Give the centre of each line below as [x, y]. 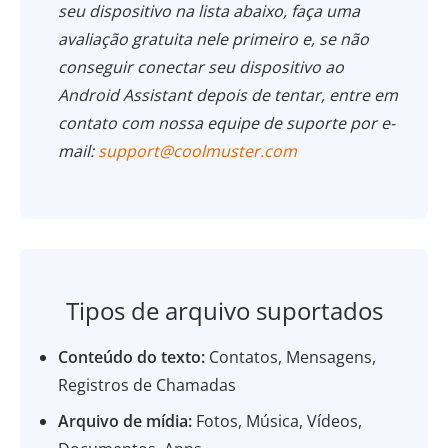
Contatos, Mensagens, [291, 357]
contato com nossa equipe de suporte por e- [227, 123]
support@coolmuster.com [198, 151]
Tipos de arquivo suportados [224, 310]
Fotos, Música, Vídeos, [277, 421]
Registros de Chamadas [147, 385]
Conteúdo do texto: [132, 357]
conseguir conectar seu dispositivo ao [201, 67]
